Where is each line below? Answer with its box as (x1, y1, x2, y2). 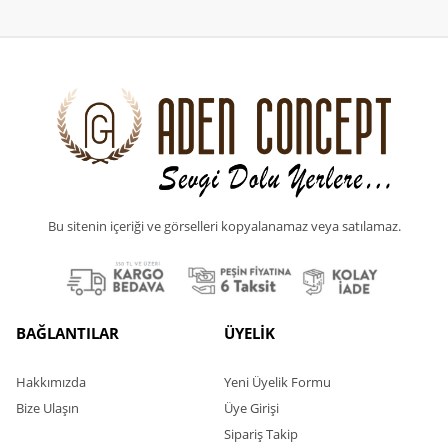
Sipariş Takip (224, 424, 298, 443)
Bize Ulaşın (15, 398, 79, 417)
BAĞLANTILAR (15, 322, 119, 343)
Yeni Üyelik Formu (224, 372, 331, 391)
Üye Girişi (224, 398, 279, 417)
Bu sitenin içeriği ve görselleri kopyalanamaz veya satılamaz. (47, 216, 401, 235)
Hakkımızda (15, 372, 86, 391)
